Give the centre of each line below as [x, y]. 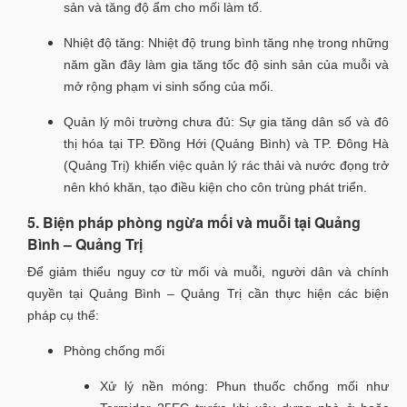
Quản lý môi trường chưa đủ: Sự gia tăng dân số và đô [226, 121]
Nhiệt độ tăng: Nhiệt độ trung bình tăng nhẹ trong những [226, 42]
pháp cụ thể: [63, 315]
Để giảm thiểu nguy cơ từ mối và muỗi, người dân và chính [208, 271]
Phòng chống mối [114, 350]
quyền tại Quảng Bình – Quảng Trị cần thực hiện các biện [208, 293]
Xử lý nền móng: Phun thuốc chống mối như [244, 386]
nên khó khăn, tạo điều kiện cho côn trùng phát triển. [215, 187]
